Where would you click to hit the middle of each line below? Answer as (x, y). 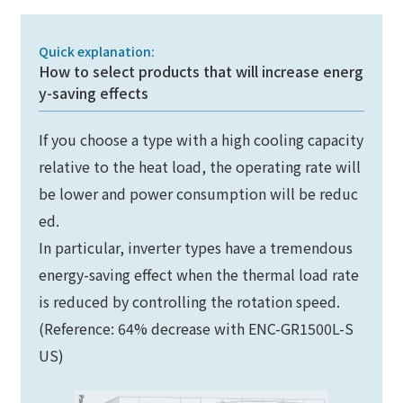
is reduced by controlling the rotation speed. (190, 301)
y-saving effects (94, 92)
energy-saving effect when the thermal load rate (199, 274)
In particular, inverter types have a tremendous (196, 247)
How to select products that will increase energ (201, 71)
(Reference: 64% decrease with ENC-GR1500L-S (197, 328)
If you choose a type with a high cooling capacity (201, 139)
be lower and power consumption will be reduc (199, 193)
